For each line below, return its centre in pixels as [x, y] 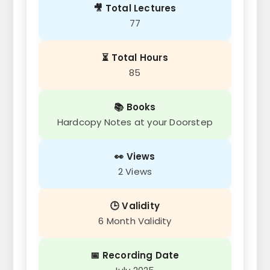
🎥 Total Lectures [135, 8]
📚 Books [135, 107]
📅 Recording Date [135, 256]
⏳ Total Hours [135, 58]
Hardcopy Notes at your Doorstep [135, 122]
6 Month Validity [135, 221]
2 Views [135, 172]
